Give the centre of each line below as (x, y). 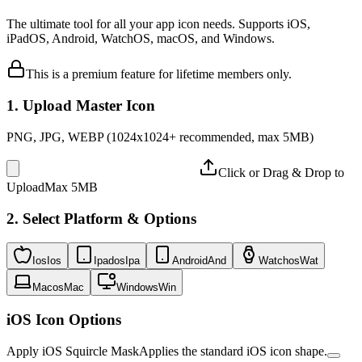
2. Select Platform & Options (101, 218)
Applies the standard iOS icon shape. (233, 351)
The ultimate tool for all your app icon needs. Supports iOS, (158, 24)
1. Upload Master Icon (81, 106)
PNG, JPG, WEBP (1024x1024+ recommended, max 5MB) (160, 137)
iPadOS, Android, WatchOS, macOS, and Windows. (141, 39)
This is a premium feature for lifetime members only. (159, 74)
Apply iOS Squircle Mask (73, 351)
